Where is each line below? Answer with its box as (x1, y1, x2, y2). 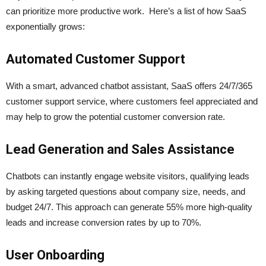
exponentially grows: (6, 21, 85, 32)
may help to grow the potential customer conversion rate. (6, 112, 225, 122)
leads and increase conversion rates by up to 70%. (6, 217, 204, 228)
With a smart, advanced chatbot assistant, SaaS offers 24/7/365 (6, 81, 252, 91)
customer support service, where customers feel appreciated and (6, 96, 258, 107)
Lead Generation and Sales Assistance (6, 142, 235, 157)
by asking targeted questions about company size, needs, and (6, 186, 245, 197)
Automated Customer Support (6, 52, 185, 67)
